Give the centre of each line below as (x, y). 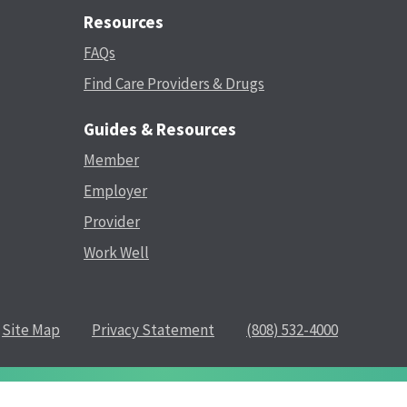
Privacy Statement (153, 329)
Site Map (31, 329)
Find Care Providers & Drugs (174, 83)
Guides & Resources (160, 129)
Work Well (116, 252)
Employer (115, 190)
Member (111, 159)
